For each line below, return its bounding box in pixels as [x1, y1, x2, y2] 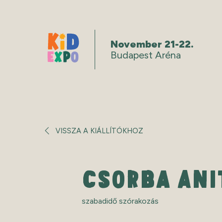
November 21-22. [111, 38, 194, 50]
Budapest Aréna [111, 49, 181, 61]
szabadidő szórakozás [82, 196, 159, 206]
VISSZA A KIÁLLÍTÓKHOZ [55, 126, 143, 135]
